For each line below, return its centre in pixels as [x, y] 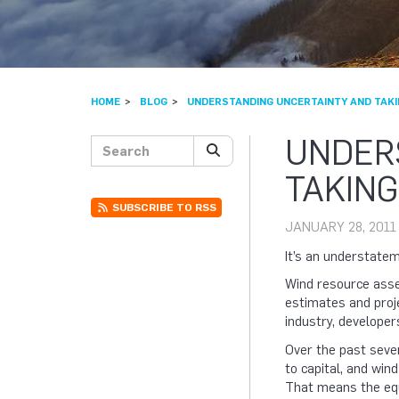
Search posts [125, 142]
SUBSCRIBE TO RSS [163, 208]
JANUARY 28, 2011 [341, 227]
